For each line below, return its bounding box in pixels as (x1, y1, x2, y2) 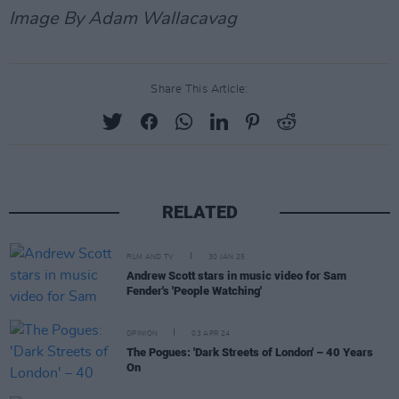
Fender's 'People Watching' (126, 284, 262, 297)
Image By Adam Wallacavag (9, 10, 237, 28)
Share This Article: (151, 84, 248, 95)
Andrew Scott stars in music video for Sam (126, 269, 346, 282)
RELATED (161, 201, 238, 223)
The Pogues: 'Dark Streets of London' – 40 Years (126, 346, 373, 359)
